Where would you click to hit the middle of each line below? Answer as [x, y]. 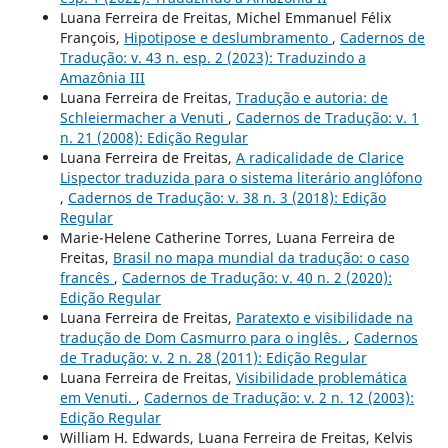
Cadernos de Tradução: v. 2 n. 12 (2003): [278, 398]
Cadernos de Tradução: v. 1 [327, 118]
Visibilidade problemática [321, 378]
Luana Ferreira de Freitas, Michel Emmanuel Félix [225, 18]
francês [86, 278]
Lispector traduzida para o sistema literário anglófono [240, 178]
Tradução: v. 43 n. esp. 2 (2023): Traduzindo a [212, 58]
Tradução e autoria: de [311, 98]
